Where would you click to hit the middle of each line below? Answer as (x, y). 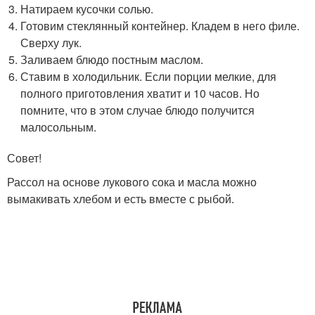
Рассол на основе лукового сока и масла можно (132, 182)
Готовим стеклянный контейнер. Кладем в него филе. (160, 26)
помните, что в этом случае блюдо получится (138, 110)
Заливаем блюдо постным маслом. (112, 59)
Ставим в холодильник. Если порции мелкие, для (149, 76)
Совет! (24, 158)
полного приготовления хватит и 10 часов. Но (140, 93)
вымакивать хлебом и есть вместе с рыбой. (121, 199)
